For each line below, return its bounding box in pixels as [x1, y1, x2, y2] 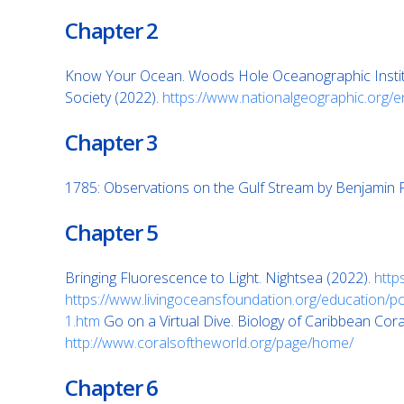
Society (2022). [65, 87, 162, 107]
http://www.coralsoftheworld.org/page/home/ [65, 333, 353, 353]
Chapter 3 [65, 127, 159, 157]
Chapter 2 [65, 15, 159, 45]
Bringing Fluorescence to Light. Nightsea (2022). [65, 268, 374, 288]
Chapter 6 [65, 372, 159, 402]
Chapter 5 [65, 217, 159, 247]
